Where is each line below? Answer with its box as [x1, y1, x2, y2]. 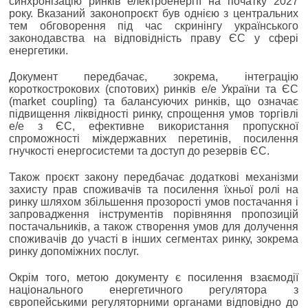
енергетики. [9, 44, 68, 56]
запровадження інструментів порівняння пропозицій [9, 208, 298, 220]
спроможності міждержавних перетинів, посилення [9, 132, 298, 144]
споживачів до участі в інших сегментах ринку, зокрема [9, 232, 298, 245]
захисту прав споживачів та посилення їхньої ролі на [9, 183, 298, 195]
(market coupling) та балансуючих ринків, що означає [9, 95, 298, 107]
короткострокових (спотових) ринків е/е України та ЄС [9, 82, 298, 95]
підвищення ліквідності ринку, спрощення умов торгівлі [9, 107, 298, 120]
